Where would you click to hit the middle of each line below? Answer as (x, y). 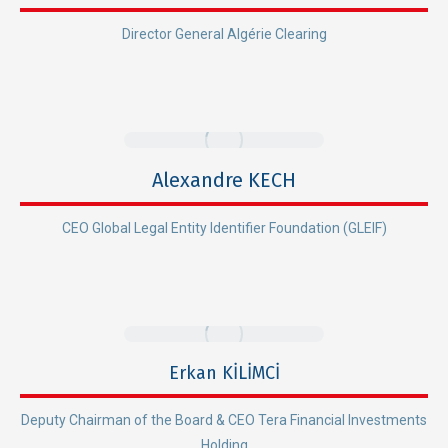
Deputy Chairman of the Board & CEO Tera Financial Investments (224, 419)
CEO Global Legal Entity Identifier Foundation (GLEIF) (224, 227)
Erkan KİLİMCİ (224, 372)
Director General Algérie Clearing (224, 33)
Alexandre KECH (224, 179)
